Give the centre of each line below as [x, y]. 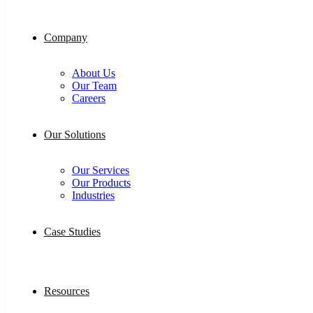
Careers [89, 98]
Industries [93, 195]
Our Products [101, 182]
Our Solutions [75, 134]
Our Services [101, 170]
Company [66, 37]
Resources [67, 291]
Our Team [94, 85]
